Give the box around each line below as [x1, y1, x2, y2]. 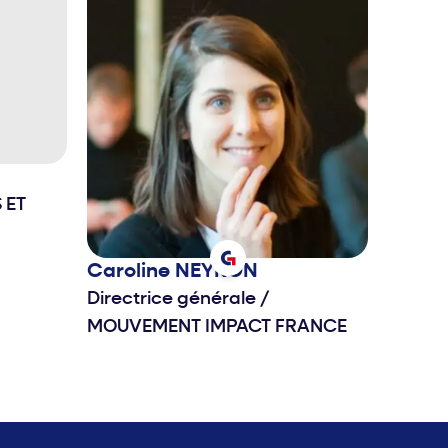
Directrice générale [87, 290, 260, 310]
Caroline [87, 262, 175, 283]
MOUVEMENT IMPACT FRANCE [87, 318, 347, 338]
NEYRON [175, 262, 258, 283]
